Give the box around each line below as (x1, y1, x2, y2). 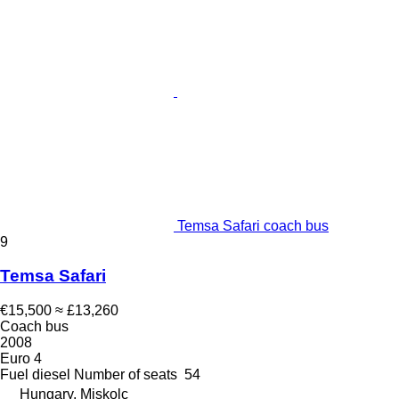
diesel (32, 367, 70, 383)
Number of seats (74, 367, 177, 383)
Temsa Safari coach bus (177, 217, 329, 233)
